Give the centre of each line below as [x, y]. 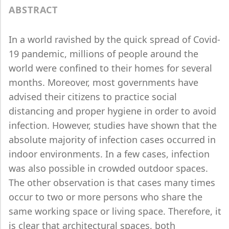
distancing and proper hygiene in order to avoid [112, 111]
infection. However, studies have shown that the [113, 125]
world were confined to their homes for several [110, 68]
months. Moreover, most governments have [104, 82]
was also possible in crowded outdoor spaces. [108, 168]
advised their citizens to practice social [93, 97]
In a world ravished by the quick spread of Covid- [114, 39]
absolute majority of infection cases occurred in [112, 140]
